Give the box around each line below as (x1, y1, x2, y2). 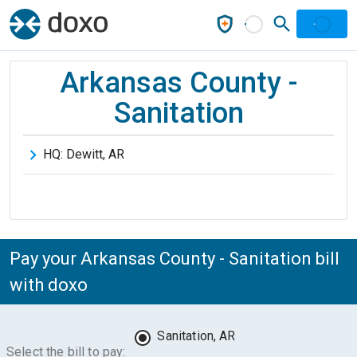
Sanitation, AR (157, 328, 236, 343)
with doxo (10, 275, 88, 295)
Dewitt (66, 147, 103, 162)
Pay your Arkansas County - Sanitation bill (10, 249, 339, 269)
